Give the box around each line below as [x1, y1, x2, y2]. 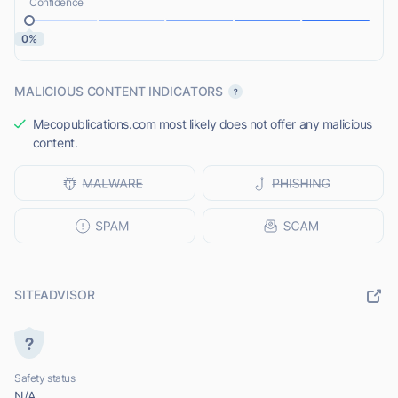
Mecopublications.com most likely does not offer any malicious [32, 116, 373, 132]
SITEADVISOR [14, 287, 95, 303]
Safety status [14, 371, 76, 386]
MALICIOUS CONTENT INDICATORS [14, 84, 224, 99]
